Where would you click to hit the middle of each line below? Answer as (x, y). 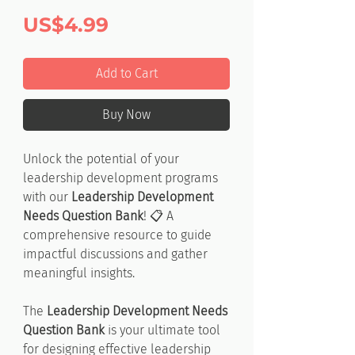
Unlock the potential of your (101, 159)
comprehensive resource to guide (117, 235)
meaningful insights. (79, 273)
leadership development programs (120, 178)
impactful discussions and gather (115, 254)
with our (47, 197)
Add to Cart (126, 73)
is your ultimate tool (162, 330)
